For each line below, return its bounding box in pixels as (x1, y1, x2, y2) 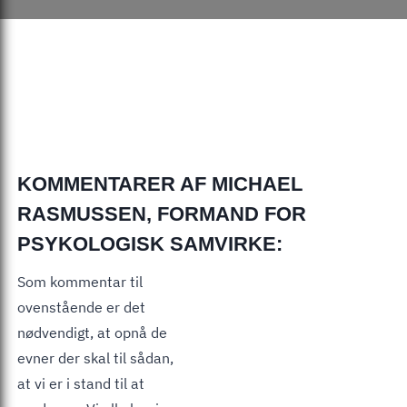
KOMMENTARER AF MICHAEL (17, 172, 303, 195)
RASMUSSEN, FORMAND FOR (17, 202, 306, 225)
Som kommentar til (17, 272, 143, 291)
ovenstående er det (17, 297, 145, 316)
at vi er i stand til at (17, 373, 144, 392)
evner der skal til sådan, (17, 348, 174, 367)
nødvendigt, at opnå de (17, 323, 167, 342)
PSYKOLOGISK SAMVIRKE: (17, 232, 283, 255)
